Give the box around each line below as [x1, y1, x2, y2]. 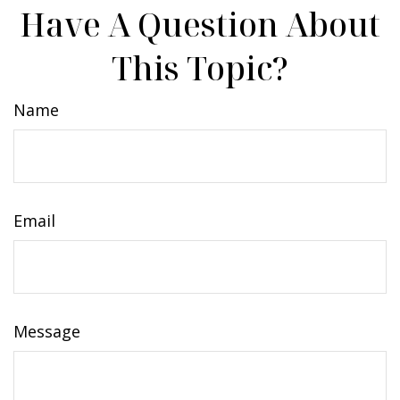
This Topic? [112, 46, 288, 90]
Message [13, 320, 80, 342]
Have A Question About [20, 2, 380, 46]
